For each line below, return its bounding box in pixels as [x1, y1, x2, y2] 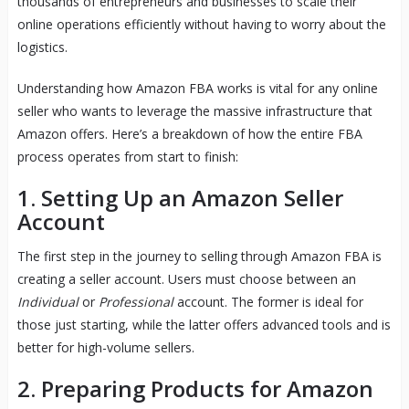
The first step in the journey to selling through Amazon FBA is [16, 246, 382, 265]
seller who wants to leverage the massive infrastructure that [16, 101, 372, 120]
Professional [98, 292, 173, 310]
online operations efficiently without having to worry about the [16, 15, 386, 33]
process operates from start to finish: [16, 147, 238, 165]
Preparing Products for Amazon [40, 372, 373, 404]
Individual [16, 292, 79, 310]
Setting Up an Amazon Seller [40, 182, 343, 213]
